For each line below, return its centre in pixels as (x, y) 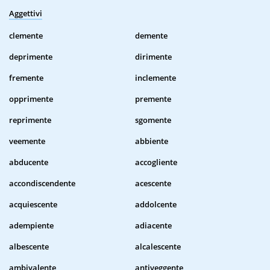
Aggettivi (26, 14)
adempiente (31, 226)
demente (151, 36)
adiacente (153, 226)
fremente (26, 78)
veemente (27, 141)
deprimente (31, 57)
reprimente (30, 120)
